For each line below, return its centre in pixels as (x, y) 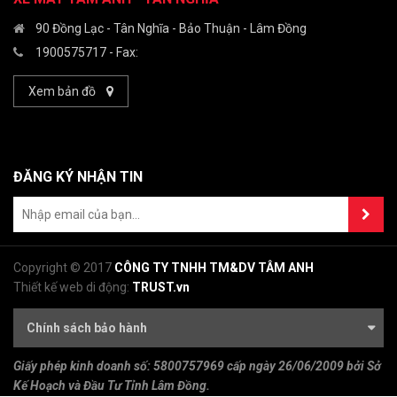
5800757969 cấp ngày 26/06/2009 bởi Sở (267, 366)
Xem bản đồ (62, 92)
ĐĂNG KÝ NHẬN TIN (78, 177)
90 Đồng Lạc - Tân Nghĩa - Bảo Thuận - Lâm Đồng (171, 29)
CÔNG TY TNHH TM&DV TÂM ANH (214, 268)
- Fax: (122, 53)
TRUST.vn (161, 288)
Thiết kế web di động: (71, 288)
